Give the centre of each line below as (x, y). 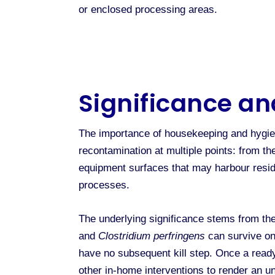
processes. (104, 185)
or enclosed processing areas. (148, 9)
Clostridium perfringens (151, 236)
